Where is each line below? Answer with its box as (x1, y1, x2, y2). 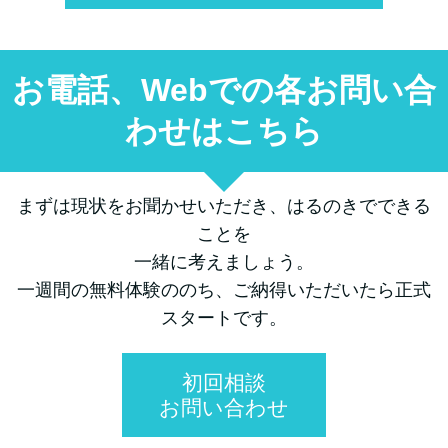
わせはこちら (125, 112, 323, 149)
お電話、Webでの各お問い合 (12, 71, 436, 108)
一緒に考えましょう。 (134, 251, 314, 272)
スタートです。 (161, 307, 287, 328)
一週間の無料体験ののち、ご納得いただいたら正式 (17, 279, 431, 300)
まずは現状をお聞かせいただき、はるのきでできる (17, 195, 431, 216)
